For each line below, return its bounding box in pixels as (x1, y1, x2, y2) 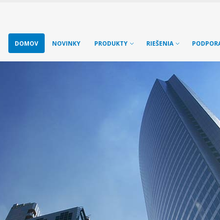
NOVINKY (52, 39, 81, 48)
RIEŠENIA (146, 39, 173, 48)
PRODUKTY (94, 39, 128, 48)
